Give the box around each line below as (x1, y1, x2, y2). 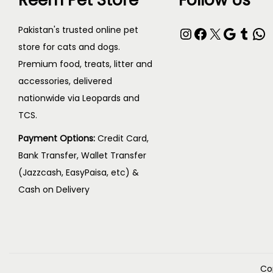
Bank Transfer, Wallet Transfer (18, 149, 146, 161)
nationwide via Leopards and (18, 92, 140, 104)
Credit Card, (97, 132, 149, 144)
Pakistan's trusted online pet (18, 24, 138, 36)
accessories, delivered (18, 75, 112, 87)
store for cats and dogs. (18, 41, 120, 53)
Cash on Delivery (18, 183, 90, 196)
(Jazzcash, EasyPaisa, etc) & (18, 166, 139, 179)
